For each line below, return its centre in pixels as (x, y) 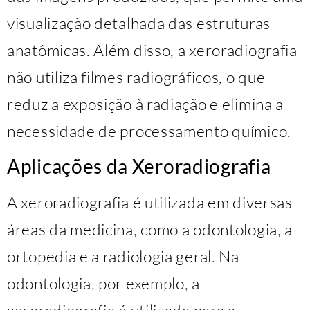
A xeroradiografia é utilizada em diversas (150, 202)
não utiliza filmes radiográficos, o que (136, 77)
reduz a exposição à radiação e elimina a (146, 104)
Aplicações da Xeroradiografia (139, 166)
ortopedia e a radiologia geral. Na (123, 256)
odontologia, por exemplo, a (103, 283)
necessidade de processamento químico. (149, 131)
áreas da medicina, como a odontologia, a (150, 229)
